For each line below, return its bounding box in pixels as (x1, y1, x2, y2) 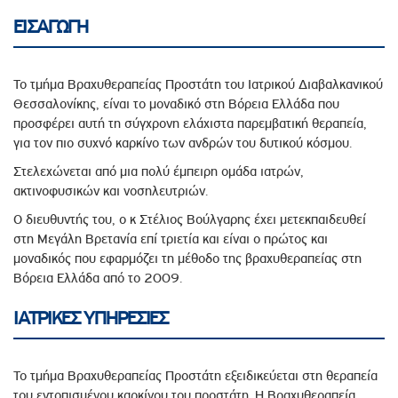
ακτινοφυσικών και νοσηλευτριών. (13, 182, 208, 199)
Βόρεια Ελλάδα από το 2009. (13, 269, 182, 286)
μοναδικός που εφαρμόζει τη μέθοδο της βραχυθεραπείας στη (13, 250, 362, 267)
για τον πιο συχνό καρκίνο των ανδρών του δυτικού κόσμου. (13, 134, 352, 151)
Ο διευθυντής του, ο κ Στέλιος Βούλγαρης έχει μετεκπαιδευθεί (13, 211, 366, 227)
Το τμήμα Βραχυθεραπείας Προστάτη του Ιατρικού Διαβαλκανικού (13, 76, 383, 92)
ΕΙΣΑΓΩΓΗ (13, 15, 89, 37)
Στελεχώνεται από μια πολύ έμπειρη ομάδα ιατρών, (13, 163, 304, 179)
